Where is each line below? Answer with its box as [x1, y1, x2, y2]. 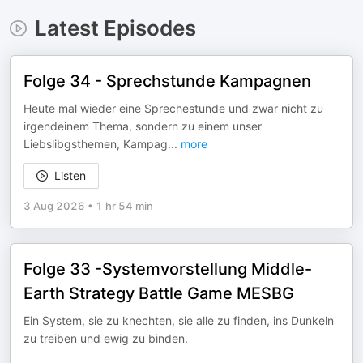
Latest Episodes [34, 15, 196, 41]
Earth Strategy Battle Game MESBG [23, 284, 294, 303]
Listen [54, 169, 86, 182]
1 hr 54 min [96, 199, 153, 212]
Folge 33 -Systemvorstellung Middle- [23, 259, 312, 279]
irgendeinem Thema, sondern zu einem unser [23, 119, 262, 133]
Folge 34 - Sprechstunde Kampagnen [23, 71, 311, 91]
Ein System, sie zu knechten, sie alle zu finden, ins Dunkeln [23, 314, 334, 327]
